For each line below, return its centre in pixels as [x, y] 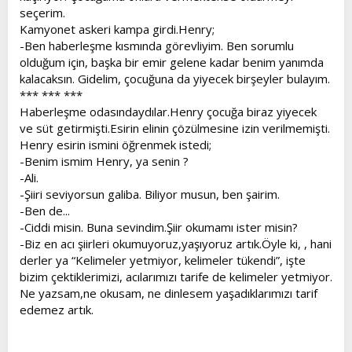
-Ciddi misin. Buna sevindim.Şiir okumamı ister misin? [159, 227]
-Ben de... [45, 210]
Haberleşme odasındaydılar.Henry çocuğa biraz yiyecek [168, 111]
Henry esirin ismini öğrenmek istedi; [115, 144]
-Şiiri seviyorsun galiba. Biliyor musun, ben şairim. [150, 194]
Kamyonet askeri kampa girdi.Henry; [117, 29]
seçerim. [42, 12]
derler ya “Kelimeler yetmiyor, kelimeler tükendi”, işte [163, 260]
